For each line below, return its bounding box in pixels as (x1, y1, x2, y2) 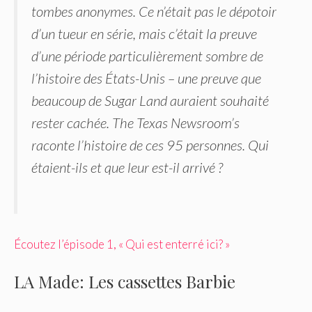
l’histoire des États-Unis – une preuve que (31, 69, 261, 86)
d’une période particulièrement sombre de (31, 47, 263, 64)
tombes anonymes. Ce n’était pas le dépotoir (31, 2, 276, 19)
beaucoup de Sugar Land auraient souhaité (31, 91, 269, 109)
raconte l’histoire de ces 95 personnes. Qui (31, 136, 269, 153)
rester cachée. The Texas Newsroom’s (31, 114, 240, 131)
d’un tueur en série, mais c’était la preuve (31, 24, 257, 42)
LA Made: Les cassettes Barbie (14, 270, 235, 292)
